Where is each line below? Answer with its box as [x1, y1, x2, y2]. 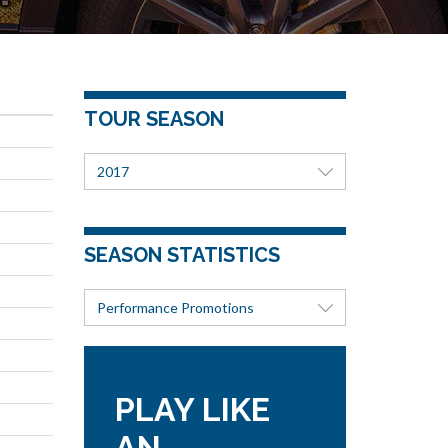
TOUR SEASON [83, 107, 224, 131]
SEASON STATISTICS [83, 243, 280, 267]
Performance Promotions [96, 298, 254, 316]
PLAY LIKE [114, 391, 270, 428]
